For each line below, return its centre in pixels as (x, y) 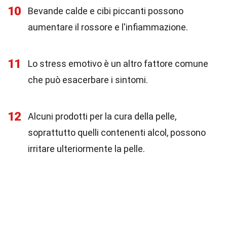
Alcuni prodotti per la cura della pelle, (102, 116)
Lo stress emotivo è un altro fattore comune (118, 64)
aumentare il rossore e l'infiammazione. (108, 27)
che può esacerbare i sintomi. (88, 80)
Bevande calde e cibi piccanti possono (106, 11)
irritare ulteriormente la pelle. (86, 149)
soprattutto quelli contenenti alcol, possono (117, 133)
